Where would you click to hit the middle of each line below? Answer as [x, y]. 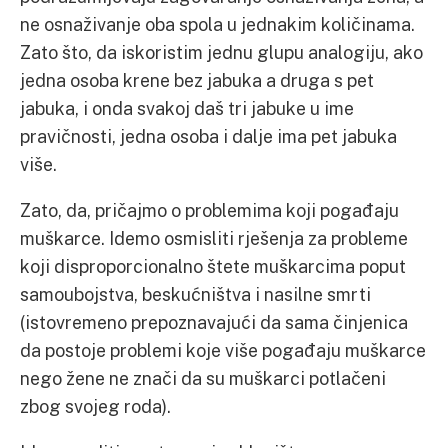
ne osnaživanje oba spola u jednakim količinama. [217, 24]
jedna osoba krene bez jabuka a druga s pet [197, 80]
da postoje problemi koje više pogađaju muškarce [223, 350]
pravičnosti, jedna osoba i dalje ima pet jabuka [208, 136]
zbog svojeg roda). [95, 406]
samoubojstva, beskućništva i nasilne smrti [195, 294]
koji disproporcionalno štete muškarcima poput [213, 266]
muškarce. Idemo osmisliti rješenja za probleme [214, 238]
